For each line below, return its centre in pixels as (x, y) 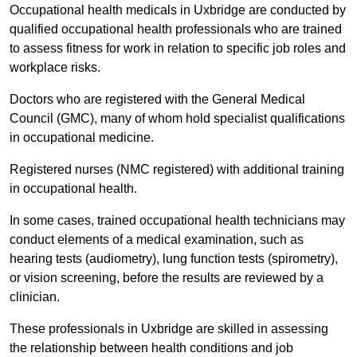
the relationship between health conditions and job (151, 348)
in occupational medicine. (83, 138)
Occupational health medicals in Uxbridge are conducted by (178, 10)
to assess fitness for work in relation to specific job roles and (178, 49)
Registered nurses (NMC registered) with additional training (177, 170)
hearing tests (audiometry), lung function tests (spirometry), (174, 259)
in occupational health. (75, 189)
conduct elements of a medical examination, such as (157, 240)
